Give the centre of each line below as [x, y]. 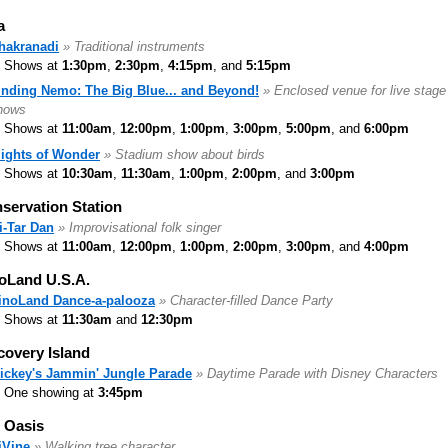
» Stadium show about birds [184, 154]
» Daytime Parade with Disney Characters [317, 373]
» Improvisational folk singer [139, 227]
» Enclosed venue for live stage [354, 90]
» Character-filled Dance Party [246, 300]
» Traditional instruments [134, 46]
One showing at [51, 392]
